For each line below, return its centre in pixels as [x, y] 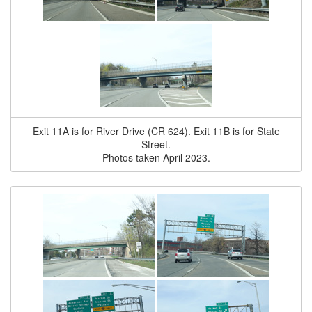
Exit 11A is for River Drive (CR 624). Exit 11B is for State [156, 131]
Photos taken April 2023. [156, 157]
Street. [156, 144]
